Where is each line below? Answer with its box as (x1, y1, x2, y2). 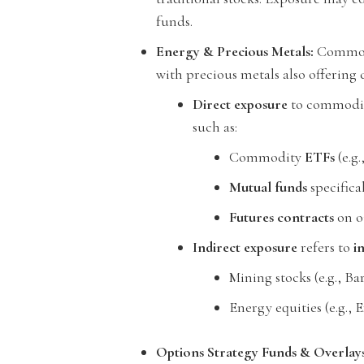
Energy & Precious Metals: (156, 42, 314, 60)
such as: (193, 118, 237, 136)
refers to (297, 238, 353, 256)
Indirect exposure (193, 238, 297, 256)
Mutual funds (229, 178, 307, 196)
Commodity (229, 148, 305, 166)
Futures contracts (229, 208, 334, 226)
